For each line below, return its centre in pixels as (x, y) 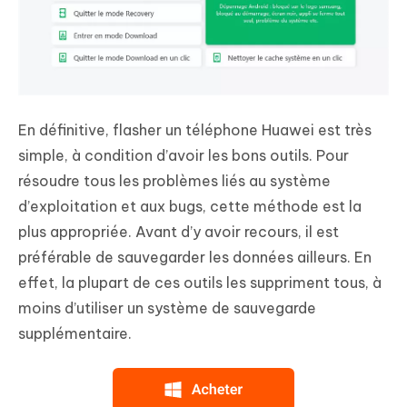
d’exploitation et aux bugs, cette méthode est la (190, 206)
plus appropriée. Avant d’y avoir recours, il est (179, 231)
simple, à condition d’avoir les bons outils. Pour (184, 155)
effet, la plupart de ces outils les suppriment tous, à (200, 282)
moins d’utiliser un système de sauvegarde (167, 308)
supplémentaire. (75, 333)
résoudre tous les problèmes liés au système (174, 180)
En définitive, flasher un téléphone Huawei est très (195, 129)
